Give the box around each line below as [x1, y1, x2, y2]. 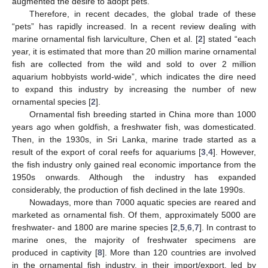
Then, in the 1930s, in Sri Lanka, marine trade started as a [12, 135, 256, 144]
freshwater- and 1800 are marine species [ [12, 223, 173, 232]
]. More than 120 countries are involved [102, 248, 257, 257]
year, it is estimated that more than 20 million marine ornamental [12, 47, 256, 56]
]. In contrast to [199, 223, 256, 232]
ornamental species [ [12, 97, 91, 106]
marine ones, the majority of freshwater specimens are [12, 235, 256, 245]
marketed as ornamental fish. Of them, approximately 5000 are [12, 210, 256, 220]
